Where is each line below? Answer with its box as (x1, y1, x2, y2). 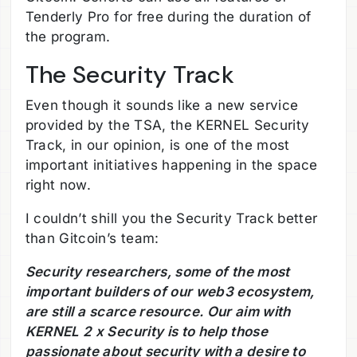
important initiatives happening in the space (25, 157, 318, 174)
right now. (25, 177, 92, 194)
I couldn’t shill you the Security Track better (25, 210, 318, 227)
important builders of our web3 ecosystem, (25, 284, 315, 300)
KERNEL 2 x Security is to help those (25, 324, 268, 340)
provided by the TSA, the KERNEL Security (25, 117, 310, 134)
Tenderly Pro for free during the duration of (25, 8, 312, 25)
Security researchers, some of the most (25, 264, 290, 280)
